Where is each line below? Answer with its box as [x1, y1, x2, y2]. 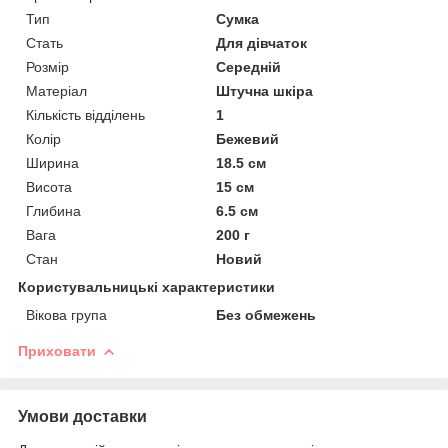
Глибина [26, 202, 81, 219]
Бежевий [216, 130, 280, 147]
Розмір [26, 58, 69, 75]
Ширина [26, 154, 79, 171]
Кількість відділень [26, 106, 145, 123]
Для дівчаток [216, 34, 308, 51]
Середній [216, 58, 282, 75]
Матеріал [26, 82, 87, 99]
